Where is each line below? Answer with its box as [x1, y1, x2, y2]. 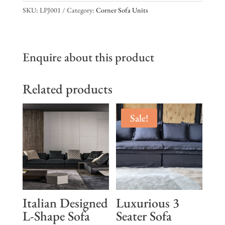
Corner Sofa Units [95, 5, 148, 15]
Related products [22, 80, 113, 97]
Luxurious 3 [116, 194, 180, 211]
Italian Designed [22, 194, 108, 211]
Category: [66, 5, 96, 15]
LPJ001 [39, 5, 61, 15]
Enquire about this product [22, 49, 154, 65]
